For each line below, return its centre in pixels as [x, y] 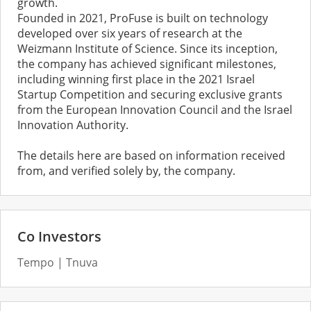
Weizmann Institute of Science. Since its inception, [148, 49]
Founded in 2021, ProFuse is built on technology [143, 18]
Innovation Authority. [73, 125]
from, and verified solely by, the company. [126, 171]
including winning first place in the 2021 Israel [136, 79]
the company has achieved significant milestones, [147, 64]
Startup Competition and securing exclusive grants [150, 95]
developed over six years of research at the [130, 34]
